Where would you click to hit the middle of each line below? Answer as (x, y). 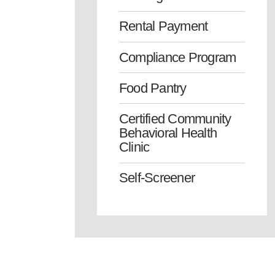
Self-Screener (157, 178)
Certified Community (175, 118)
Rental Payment (164, 26)
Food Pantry (153, 88)
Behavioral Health (168, 133)
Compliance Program (178, 57)
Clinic (134, 147)
